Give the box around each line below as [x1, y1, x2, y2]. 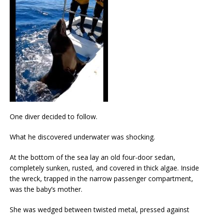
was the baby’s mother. [10, 184, 82, 194]
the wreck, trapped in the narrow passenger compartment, [10, 173, 193, 183]
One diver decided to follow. [10, 111, 97, 121]
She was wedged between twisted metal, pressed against [10, 204, 189, 214]
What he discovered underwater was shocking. [10, 132, 155, 141]
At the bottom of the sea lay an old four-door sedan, [10, 152, 175, 162]
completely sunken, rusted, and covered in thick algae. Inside [10, 163, 199, 172]
